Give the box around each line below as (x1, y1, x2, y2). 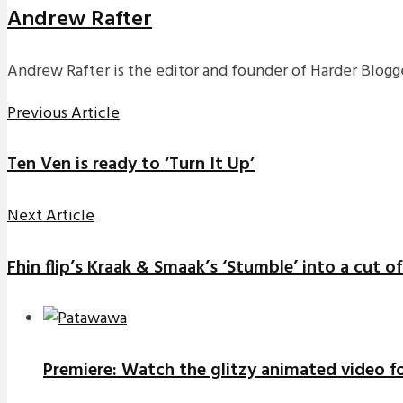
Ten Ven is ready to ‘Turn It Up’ (7, 150, 255, 180)
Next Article (7, 202, 94, 229)
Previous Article (7, 100, 120, 127)
